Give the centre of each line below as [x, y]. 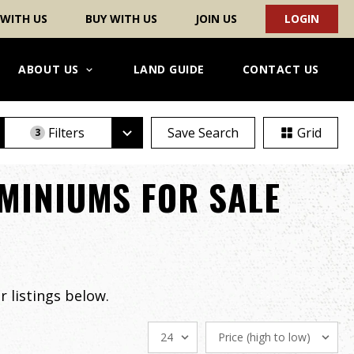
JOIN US [216, 19]
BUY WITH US [121, 19]
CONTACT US [281, 69]
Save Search [203, 133]
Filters [67, 133]
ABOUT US [49, 69]
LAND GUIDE [169, 69]
